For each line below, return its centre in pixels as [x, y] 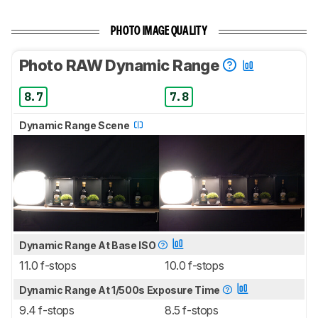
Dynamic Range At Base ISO [88, 246]
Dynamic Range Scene [75, 125]
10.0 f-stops [194, 266]
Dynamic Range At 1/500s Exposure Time [121, 290]
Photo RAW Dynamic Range [121, 65]
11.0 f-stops [48, 266]
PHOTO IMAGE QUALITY [159, 31]
